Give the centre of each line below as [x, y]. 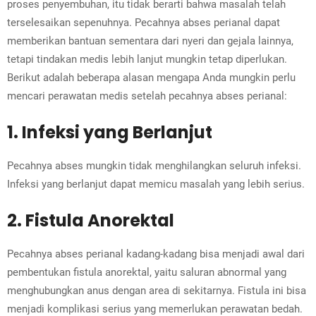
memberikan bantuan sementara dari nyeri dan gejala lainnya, [150, 41]
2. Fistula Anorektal [91, 221]
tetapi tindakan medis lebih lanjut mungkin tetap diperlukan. [147, 60]
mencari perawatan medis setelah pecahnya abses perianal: [147, 96]
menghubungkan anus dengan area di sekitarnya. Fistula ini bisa [157, 291]
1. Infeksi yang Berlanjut [110, 133]
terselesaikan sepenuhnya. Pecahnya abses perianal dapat [144, 23]
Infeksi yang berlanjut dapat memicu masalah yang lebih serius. [156, 184]
